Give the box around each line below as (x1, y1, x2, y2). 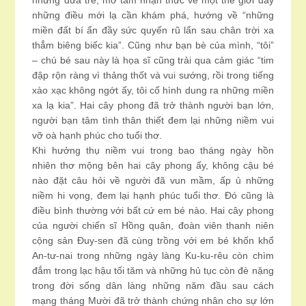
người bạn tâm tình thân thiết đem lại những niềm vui (32, 115, 274, 126)
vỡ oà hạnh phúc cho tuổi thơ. (32, 130, 163, 141)
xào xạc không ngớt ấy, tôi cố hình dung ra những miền (32, 85, 274, 96)
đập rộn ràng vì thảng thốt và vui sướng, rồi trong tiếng (32, 70, 274, 81)
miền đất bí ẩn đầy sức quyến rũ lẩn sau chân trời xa (32, 25, 274, 36)
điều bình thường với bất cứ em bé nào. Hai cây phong (32, 205, 274, 216)
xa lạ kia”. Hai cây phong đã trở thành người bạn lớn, (32, 100, 274, 111)
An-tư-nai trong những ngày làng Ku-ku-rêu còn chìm (32, 250, 274, 261)
